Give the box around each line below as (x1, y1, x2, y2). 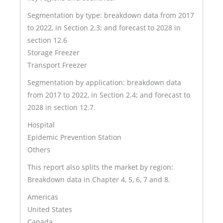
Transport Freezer (27, 60, 87, 70)
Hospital (27, 119, 55, 129)
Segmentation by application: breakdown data (27, 77, 181, 87)
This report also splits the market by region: (27, 162, 173, 172)
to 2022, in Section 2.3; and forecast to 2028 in (27, 22, 181, 32)
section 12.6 (27, 35, 67, 45)
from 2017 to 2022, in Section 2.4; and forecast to (27, 90, 190, 100)
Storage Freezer (27, 47, 80, 57)
